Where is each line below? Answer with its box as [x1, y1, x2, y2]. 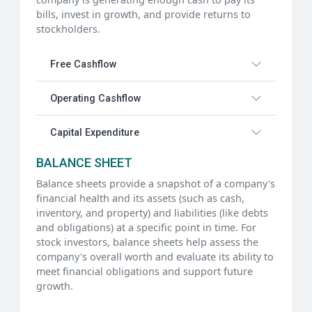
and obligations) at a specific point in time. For [36, 221, 256, 235]
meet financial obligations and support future [36, 265, 253, 279]
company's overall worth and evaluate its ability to [36, 250, 274, 264]
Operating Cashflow [50, 92, 141, 104]
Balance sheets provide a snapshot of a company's [36, 177, 275, 191]
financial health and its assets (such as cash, [36, 192, 244, 205]
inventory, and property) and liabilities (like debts [36, 206, 268, 220]
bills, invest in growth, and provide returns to [36, 8, 251, 22]
